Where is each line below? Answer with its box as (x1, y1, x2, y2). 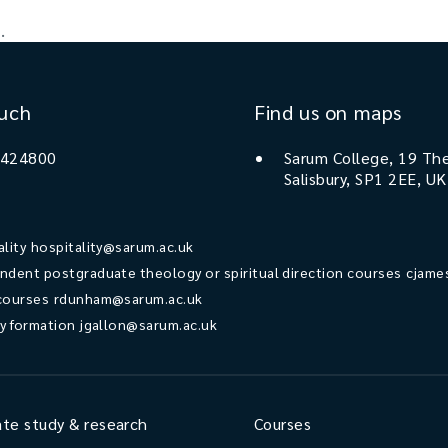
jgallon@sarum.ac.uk (80, 315, 218, 333)
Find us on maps (254, 99, 402, 125)
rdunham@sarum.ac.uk (53, 289, 203, 307)
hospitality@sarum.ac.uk (30, 237, 194, 255)
